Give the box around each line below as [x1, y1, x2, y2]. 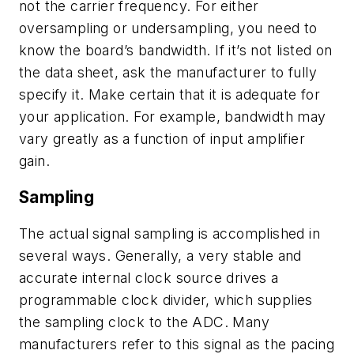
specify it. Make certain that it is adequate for [19, 86, 321, 104]
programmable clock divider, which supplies [19, 291, 313, 308]
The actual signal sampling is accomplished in [19, 224, 320, 242]
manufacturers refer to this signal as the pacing [19, 335, 335, 352]
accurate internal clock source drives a [19, 269, 279, 286]
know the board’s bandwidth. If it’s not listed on [19, 42, 333, 59]
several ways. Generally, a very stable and [19, 247, 302, 264]
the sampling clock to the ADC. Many [19, 313, 269, 330]
